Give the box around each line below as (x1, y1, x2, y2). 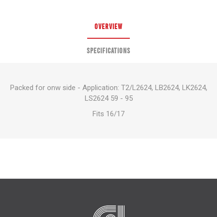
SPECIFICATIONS (87, 46, 130, 55)
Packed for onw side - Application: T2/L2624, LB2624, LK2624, (10, 83, 207, 92)
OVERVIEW (94, 22, 123, 31)
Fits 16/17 (93, 109, 124, 118)
